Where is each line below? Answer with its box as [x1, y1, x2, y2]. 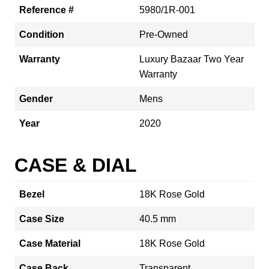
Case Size [19, 213, 64, 224]
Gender [19, 93, 53, 104]
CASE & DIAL [14, 154, 137, 176]
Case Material [19, 238, 80, 249]
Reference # [19, 4, 74, 15]
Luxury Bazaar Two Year [139, 53, 244, 64]
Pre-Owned [139, 29, 188, 40]
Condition [19, 29, 64, 40]
